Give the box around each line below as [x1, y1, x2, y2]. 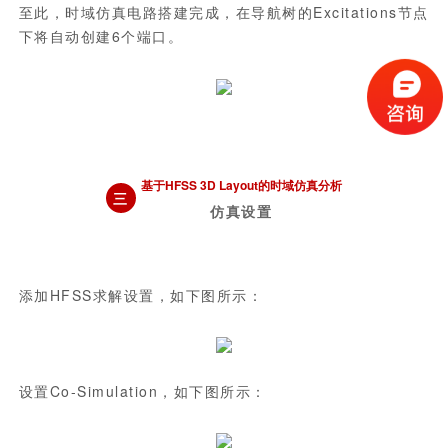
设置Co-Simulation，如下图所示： [18, 381, 267, 401]
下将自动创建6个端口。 [18, 26, 184, 46]
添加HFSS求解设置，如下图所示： [18, 285, 264, 305]
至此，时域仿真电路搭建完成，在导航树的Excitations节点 [18, 2, 429, 22]
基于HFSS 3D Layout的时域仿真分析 [140, 176, 342, 194]
